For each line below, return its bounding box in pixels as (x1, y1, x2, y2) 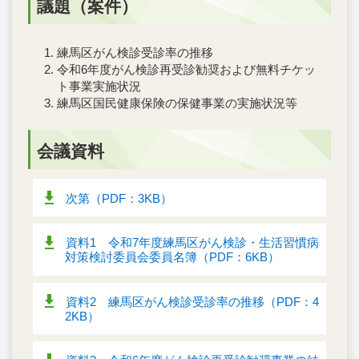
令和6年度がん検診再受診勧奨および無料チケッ (57, 63, 316, 77)
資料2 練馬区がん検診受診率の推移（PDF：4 (66, 294, 319, 309)
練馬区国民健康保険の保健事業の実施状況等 (57, 96, 297, 111)
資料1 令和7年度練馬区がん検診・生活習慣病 (66, 236, 319, 250)
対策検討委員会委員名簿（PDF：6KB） (65, 250, 280, 264)
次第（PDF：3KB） (66, 191, 172, 205)
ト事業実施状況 (57, 79, 141, 94)
